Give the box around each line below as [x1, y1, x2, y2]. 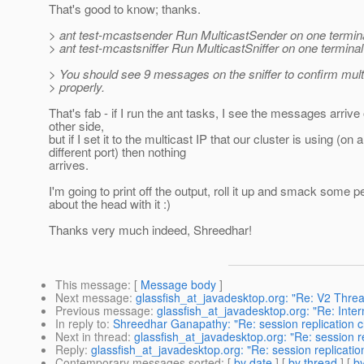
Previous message [55, 302, 150, 319]
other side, [49, 117, 104, 135]
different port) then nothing [49, 143, 186, 161]
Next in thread [55, 328, 128, 345]
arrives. [49, 156, 89, 174]
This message [55, 276, 128, 293]
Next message [55, 289, 129, 306]
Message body [141, 276, 216, 293]
